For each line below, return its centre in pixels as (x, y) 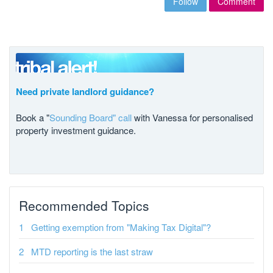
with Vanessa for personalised (192, 117)
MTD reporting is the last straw (92, 251)
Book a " (33, 117)
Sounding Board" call (90, 117)
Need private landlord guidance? (85, 91)
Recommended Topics (84, 205)
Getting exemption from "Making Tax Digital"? (121, 227)
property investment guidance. (76, 130)
